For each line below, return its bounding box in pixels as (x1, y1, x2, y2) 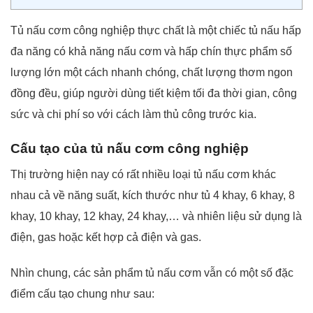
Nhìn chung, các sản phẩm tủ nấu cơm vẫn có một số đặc (10, 266, 293, 279)
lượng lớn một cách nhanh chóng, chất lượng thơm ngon (10, 66, 293, 78)
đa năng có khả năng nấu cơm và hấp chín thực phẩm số (10, 45, 292, 57)
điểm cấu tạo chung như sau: (10, 287, 154, 300)
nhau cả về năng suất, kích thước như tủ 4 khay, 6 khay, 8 (10, 189, 295, 202)
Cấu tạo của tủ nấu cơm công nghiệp (10, 140, 249, 156)
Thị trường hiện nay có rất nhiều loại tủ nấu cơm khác (10, 168, 276, 181)
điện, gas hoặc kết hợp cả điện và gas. (10, 231, 201, 244)
